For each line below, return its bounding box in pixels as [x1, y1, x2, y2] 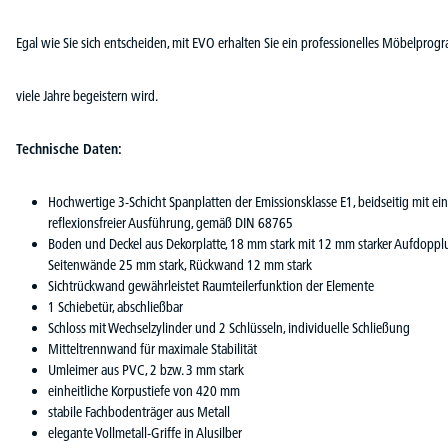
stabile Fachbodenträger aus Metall [48, 403, 230, 421]
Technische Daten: [16, 140, 122, 158]
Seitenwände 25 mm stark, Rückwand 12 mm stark [48, 256, 312, 274]
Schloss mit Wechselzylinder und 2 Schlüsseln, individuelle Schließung [48, 319, 410, 337]
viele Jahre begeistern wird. [16, 87, 158, 105]
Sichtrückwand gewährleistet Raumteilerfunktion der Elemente [48, 277, 374, 295]
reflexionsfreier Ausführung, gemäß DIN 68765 [48, 214, 293, 232]
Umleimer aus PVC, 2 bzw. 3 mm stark [48, 361, 244, 379]
